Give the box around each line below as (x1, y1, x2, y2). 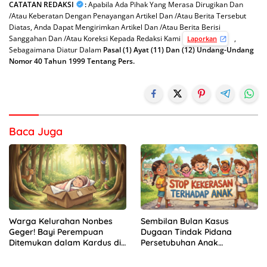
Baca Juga (9, 124, 63, 138)
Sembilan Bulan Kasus (141, 216, 229, 227)
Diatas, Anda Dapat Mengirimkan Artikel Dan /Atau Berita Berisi (9, 21, 221, 32)
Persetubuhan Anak (141, 237, 218, 249)
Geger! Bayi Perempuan (9, 226, 103, 238)
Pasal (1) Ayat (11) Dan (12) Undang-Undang (103, 44, 254, 55)
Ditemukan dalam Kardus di (9, 237, 121, 249)
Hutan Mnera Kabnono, (9, 248, 101, 259)
